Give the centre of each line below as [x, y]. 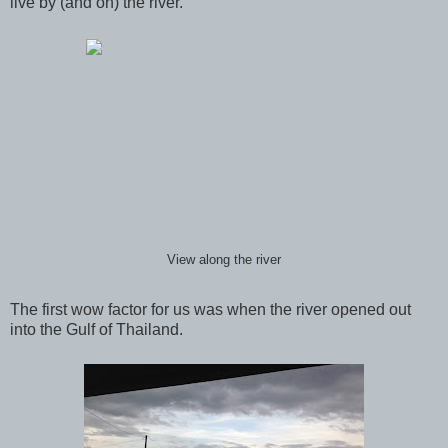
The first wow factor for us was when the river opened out [210, 309]
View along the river [224, 259]
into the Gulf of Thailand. [96, 329]
